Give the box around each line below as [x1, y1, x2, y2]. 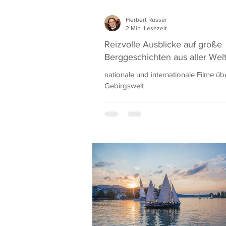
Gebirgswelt [104, 81, 144, 90]
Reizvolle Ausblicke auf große [104, 39, 222, 49]
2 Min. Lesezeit [126, 24, 167, 32]
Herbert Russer [126, 16, 167, 23]
